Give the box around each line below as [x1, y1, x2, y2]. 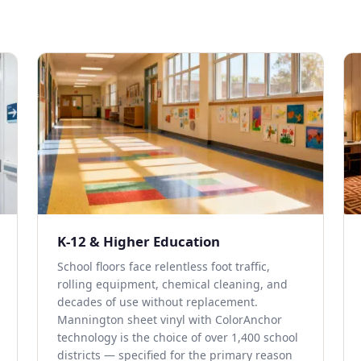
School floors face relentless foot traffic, [57, 259, 270, 274]
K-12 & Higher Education [57, 232, 220, 251]
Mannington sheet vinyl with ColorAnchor [57, 312, 282, 327]
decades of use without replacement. [57, 294, 258, 309]
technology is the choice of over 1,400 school [57, 330, 298, 345]
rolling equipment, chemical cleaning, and [57, 276, 288, 292]
